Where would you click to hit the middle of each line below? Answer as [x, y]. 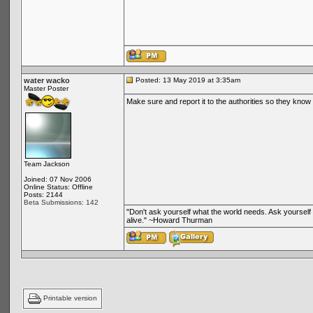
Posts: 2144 [43, 195]
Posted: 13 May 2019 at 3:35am [187, 80]
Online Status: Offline [58, 187]
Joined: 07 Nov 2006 [57, 179]
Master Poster [46, 88]
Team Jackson [46, 164]
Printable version [70, 298]
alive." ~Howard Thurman [169, 220]
